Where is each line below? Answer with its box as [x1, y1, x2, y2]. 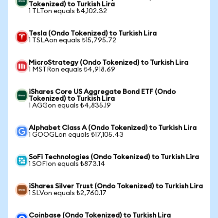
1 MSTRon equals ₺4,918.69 [29, 66, 115, 73]
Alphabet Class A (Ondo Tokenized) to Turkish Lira [29, 125, 197, 131]
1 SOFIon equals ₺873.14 [29, 161, 105, 167]
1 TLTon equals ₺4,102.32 [29, 8, 107, 15]
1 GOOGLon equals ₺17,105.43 [29, 131, 124, 138]
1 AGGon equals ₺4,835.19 [29, 102, 111, 109]
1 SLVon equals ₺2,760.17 [29, 190, 107, 197]
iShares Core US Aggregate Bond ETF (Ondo [29, 89, 176, 95]
